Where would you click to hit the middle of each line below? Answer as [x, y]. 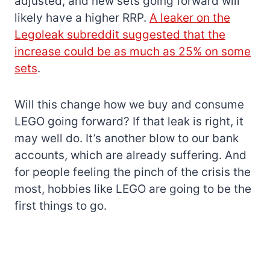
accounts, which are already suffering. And [130, 155]
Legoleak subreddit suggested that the [120, 34]
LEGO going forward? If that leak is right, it [129, 121]
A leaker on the [190, 17]
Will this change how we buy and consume [129, 104]
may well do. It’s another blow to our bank [127, 138]
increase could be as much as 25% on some [133, 51]
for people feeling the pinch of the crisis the [133, 172]
